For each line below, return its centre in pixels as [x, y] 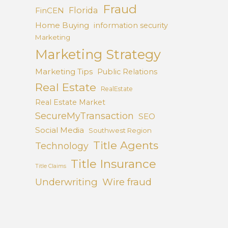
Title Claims [50, 166]
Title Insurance [113, 164]
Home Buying [62, 25]
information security [131, 26]
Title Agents [125, 146]
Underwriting [66, 182]
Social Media [59, 130]
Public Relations [127, 72]
